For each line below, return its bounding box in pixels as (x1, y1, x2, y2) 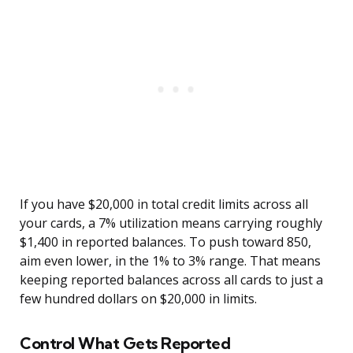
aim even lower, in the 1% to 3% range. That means (20, 252, 321, 270)
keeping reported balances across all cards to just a (20, 271, 323, 289)
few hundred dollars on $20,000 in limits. (20, 290, 257, 308)
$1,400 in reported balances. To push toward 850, (20, 233, 311, 251)
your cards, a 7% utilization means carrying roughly (20, 214, 322, 232)
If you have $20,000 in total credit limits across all (20, 195, 308, 214)
